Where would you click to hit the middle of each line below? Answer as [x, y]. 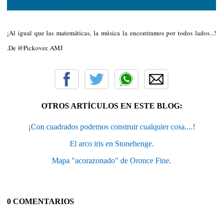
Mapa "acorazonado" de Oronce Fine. [111, 160]
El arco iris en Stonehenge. [111, 143]
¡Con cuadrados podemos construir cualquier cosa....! [111, 126]
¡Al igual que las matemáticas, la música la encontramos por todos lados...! [111, 33]
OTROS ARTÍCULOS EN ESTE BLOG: [111, 106]
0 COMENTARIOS [41, 201]
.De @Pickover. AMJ [35, 48]
